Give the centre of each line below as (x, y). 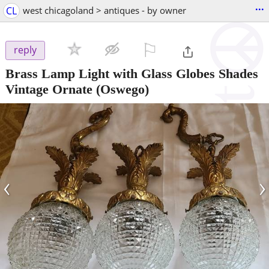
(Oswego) (121, 89)
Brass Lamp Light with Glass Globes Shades (132, 73)
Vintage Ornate (49, 89)
